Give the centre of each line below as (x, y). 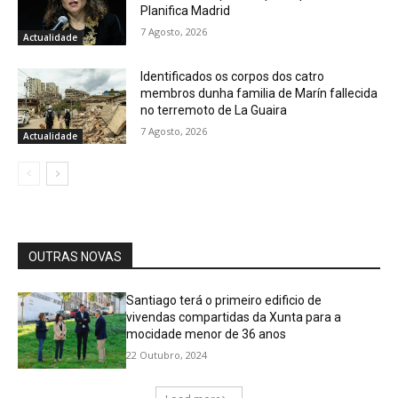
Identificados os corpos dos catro (233, 76)
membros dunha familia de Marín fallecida (259, 93)
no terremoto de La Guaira (214, 110)
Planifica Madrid (186, 10)
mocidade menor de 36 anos (207, 334)
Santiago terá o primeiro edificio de (224, 301)
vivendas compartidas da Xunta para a (234, 318)
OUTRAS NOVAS (75, 257)
